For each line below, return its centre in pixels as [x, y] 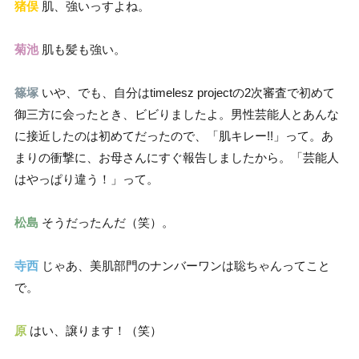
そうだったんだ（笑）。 [106, 223]
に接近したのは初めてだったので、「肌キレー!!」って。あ [174, 136]
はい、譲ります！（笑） [94, 331]
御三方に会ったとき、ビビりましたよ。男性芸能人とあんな [177, 115]
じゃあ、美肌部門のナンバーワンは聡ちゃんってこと [184, 266]
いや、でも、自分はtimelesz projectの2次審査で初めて [187, 93]
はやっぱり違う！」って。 [87, 179]
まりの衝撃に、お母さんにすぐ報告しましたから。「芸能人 [177, 158]
